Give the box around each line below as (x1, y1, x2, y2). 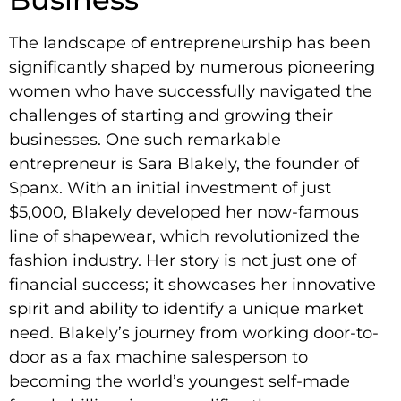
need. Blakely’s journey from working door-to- (9, 322, 379, 343)
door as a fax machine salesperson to (9, 346, 308, 367)
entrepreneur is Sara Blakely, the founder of (9, 153, 359, 174)
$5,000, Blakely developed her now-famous (9, 201, 359, 222)
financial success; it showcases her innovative (9, 274, 376, 294)
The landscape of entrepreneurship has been (9, 32, 371, 53)
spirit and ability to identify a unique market (9, 298, 363, 319)
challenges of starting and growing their (9, 105, 333, 125)
